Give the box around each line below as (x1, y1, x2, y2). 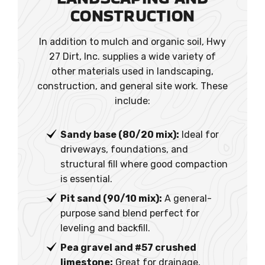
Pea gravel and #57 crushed (60, 241, 196, 253)
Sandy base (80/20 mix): (60, 128, 179, 140)
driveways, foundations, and (60, 143, 188, 155)
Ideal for (179, 128, 219, 140)
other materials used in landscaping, (51, 65, 214, 77)
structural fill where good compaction (60, 158, 228, 170)
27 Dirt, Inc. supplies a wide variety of (49, 50, 216, 62)
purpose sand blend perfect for (60, 207, 199, 219)
